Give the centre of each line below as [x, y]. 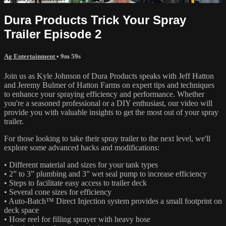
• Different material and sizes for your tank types [81, 164]
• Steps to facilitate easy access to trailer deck [75, 183]
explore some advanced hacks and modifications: [82, 147]
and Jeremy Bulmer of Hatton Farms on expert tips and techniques [109, 85]
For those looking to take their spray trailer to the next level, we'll [107, 138]
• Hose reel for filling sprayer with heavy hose [77, 219]
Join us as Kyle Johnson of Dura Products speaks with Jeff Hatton [109, 76]
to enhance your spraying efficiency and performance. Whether [104, 94]
